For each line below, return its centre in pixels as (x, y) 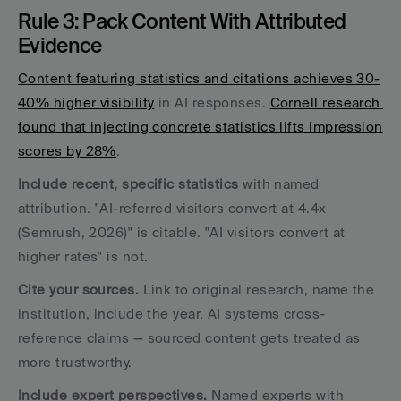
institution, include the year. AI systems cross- (172, 313)
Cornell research (325, 102)
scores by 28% (67, 150)
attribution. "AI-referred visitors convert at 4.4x (172, 208)
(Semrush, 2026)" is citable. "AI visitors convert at (182, 232)
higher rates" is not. (83, 256)
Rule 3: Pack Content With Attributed (182, 20)
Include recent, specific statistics (128, 183)
